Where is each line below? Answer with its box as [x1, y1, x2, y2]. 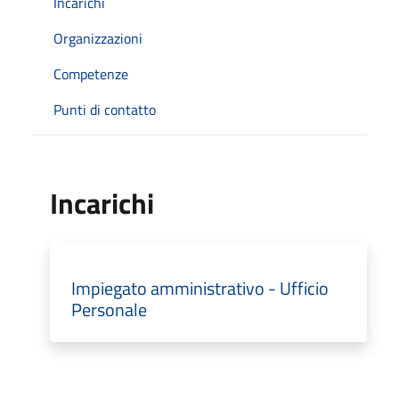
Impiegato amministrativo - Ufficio [71, 273, 329, 302]
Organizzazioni [53, 27, 142, 49]
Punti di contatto [53, 98, 156, 120]
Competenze [53, 62, 128, 85]
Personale [71, 295, 147, 323]
